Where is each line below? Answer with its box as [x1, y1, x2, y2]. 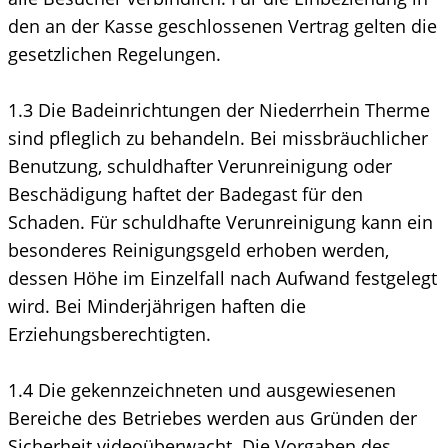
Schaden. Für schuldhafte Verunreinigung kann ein [8, 209, 433, 234]
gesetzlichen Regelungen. [8, 41, 221, 66]
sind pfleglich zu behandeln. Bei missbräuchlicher [8, 125, 428, 150]
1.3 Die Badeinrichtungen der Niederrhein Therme [8, 97, 430, 122]
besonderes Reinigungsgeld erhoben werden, [8, 237, 389, 262]
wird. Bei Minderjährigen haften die [8, 293, 306, 318]
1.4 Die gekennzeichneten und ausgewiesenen [8, 377, 396, 402]
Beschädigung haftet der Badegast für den [8, 181, 363, 206]
